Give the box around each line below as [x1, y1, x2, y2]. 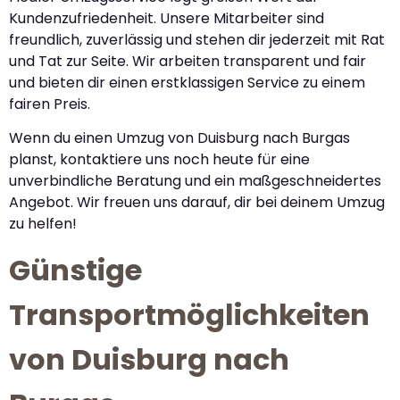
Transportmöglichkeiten [9, 294, 370, 335]
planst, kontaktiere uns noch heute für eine [9, 149, 310, 171]
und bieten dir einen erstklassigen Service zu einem [9, 71, 365, 93]
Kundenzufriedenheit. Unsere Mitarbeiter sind [9, 7, 324, 29]
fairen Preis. [9, 93, 90, 114]
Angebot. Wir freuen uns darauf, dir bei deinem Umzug [9, 192, 385, 213]
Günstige [9, 249, 142, 290]
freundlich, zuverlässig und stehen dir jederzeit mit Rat [9, 29, 385, 50]
